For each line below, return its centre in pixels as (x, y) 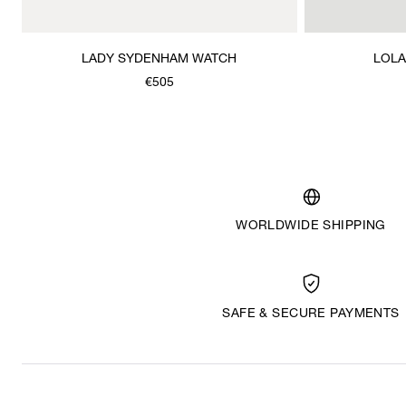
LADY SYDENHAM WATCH (159, 59)
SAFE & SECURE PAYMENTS (311, 314)
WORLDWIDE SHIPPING (311, 226)
